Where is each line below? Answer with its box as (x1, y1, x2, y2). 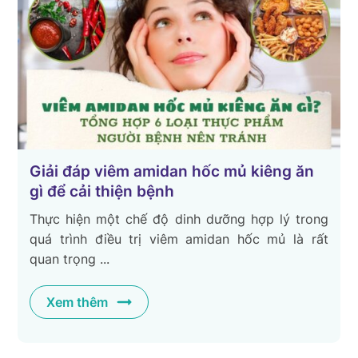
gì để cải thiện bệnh (30, 181, 175, 201)
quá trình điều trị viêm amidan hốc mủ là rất (30, 230, 328, 247)
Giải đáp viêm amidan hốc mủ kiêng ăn (30, 161, 315, 181)
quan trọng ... (30, 250, 110, 267)
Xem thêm (46, 293, 109, 310)
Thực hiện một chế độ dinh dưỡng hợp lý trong (30, 210, 328, 227)
